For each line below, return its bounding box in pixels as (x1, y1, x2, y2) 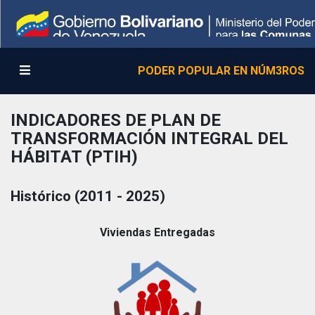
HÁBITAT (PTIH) (11, 146, 138, 167)
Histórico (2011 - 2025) (11, 187, 165, 205)
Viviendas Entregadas (100, 225, 215, 239)
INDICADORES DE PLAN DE (11, 110, 221, 130)
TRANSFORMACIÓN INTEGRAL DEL (11, 128, 288, 148)
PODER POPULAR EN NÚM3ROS (138, 63, 304, 77)
